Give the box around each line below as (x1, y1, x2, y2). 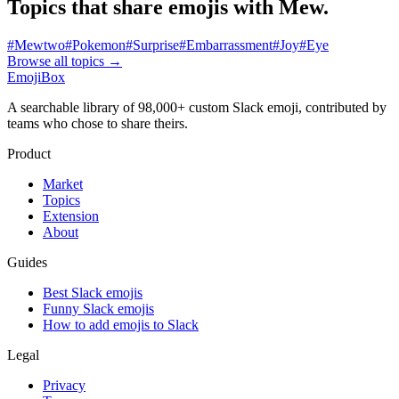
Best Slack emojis (43, 285, 142, 301)
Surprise (133, 37, 179, 53)
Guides (7, 255, 47, 271)
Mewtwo (14, 37, 65, 53)
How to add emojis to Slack (43, 317, 199, 333)
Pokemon (72, 37, 126, 53)
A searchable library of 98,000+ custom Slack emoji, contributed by (7, 100, 387, 116)
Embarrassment (186, 37, 273, 53)
